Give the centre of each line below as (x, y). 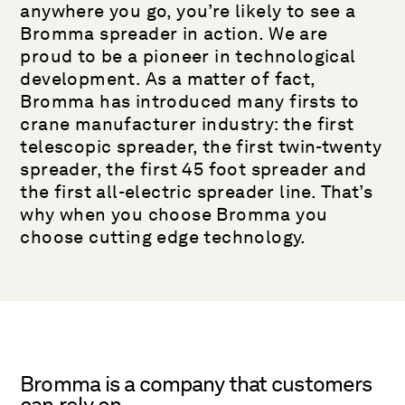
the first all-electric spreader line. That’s (197, 192)
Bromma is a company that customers (196, 384)
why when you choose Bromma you (174, 214)
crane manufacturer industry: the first (187, 124)
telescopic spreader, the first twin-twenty (201, 146)
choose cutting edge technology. (163, 237)
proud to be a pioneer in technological (188, 56)
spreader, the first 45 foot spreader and (193, 169)
